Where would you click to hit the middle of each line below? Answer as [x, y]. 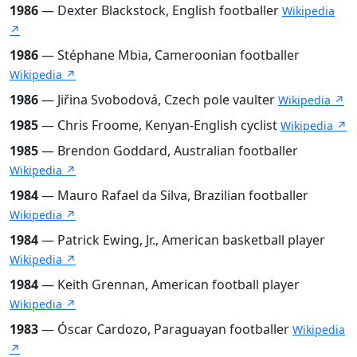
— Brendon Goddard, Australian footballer [168, 150]
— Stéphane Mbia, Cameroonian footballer [169, 55]
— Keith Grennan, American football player [169, 284]
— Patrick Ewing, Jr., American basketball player [182, 239]
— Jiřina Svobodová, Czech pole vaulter [158, 99]
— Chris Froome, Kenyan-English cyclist [159, 125]
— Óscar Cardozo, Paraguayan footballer [165, 329]
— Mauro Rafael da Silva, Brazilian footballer [173, 195]
